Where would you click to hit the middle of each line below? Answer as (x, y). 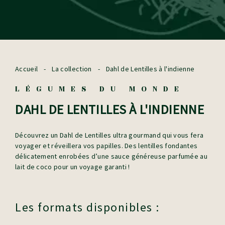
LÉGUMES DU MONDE (100, 89)
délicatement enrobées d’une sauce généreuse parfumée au (111, 156)
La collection (72, 69)
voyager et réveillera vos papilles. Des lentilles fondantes (106, 146)
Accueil (27, 69)
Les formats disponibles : (91, 207)
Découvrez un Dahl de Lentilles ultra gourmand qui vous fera (109, 135)
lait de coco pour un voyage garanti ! (73, 167)
